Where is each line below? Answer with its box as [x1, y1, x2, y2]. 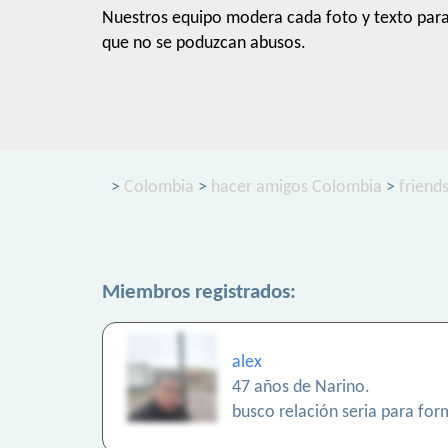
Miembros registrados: [102, 282, 296, 304]
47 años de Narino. [232, 378, 370, 398]
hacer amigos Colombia [211, 178, 382, 198]
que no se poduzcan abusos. [102, 34, 306, 53]
